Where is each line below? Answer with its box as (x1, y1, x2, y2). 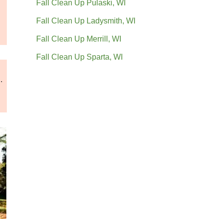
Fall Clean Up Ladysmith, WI (36, 16, 135, 25)
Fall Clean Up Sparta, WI (36, 52, 123, 61)
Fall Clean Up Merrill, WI (36, 34, 121, 43)
